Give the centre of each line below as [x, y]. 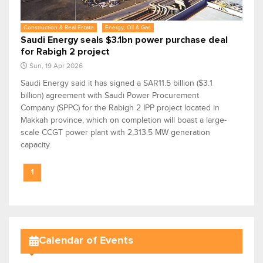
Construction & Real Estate [59, 27]
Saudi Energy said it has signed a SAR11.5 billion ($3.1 [117, 83]
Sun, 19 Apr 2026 [56, 65]
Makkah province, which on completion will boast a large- [124, 120]
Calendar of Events [86, 241]
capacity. [36, 144]
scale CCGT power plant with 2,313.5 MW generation [115, 132]
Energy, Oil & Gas [128, 27]
